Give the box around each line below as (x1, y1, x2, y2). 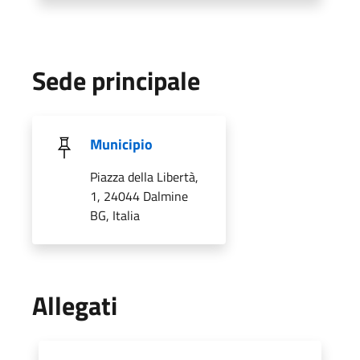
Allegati (32, 285, 117, 325)
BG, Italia (90, 205, 140, 225)
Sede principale (32, 60, 200, 100)
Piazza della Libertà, (90, 166, 198, 186)
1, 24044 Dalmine (90, 186, 188, 206)
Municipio (90, 133, 153, 155)
